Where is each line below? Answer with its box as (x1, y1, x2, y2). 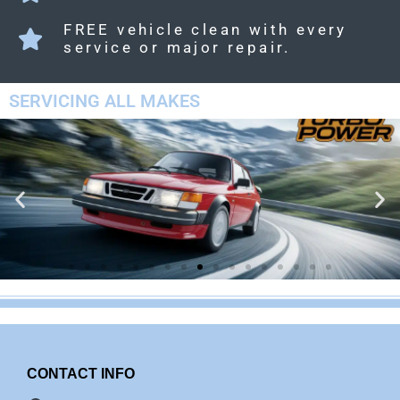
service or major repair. (63, 38, 291, 57)
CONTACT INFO (27, 366, 135, 382)
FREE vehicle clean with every (63, 21, 347, 39)
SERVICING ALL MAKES (9, 90, 200, 112)
